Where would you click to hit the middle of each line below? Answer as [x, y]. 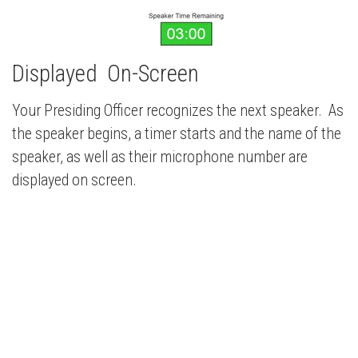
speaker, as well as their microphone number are [160, 157]
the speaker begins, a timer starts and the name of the [177, 133]
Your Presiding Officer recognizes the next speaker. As [178, 110]
